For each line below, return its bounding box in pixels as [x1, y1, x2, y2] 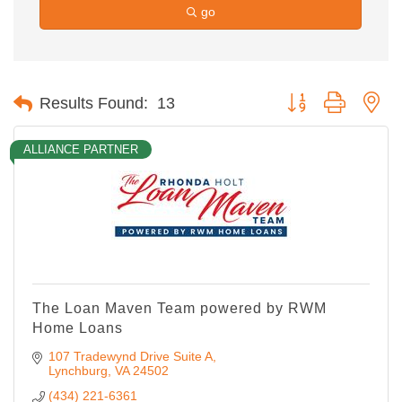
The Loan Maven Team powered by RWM [32, 301, 327, 317]
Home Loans [32, 320, 123, 336]
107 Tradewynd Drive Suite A [48, 349, 213, 364]
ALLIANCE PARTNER [23, 143, 138, 157]
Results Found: [39, 94, 148, 113]
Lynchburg [48, 363, 108, 379]
